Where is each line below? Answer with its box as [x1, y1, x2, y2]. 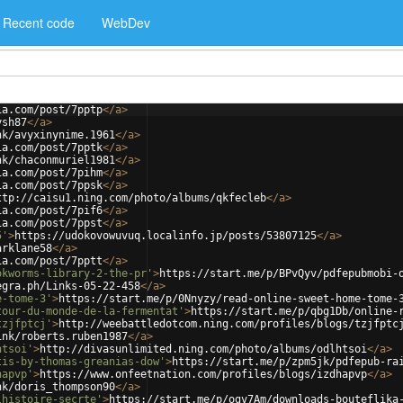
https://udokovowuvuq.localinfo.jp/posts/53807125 [14, 229, 317, 242]
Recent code [3, 13, 75, 31]
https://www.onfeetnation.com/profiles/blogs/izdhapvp [40, 368, 367, 381]
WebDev [102, 13, 150, 31]
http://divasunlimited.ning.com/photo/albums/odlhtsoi [40, 343, 367, 355]
